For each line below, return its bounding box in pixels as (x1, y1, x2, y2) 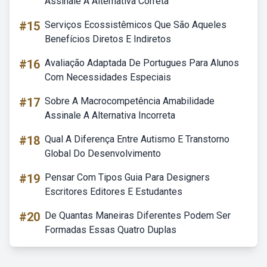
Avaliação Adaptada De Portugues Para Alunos (45, 57, 239, 69)
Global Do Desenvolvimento (45, 148, 161, 159)
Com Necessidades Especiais (45, 72, 171, 83)
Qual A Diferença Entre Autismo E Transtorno (45, 133, 229, 145)
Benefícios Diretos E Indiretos (45, 33, 171, 45)
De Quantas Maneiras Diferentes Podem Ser (45, 210, 231, 221)
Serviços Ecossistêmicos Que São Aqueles (45, 19, 226, 30)
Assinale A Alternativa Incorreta (45, 110, 175, 121)
